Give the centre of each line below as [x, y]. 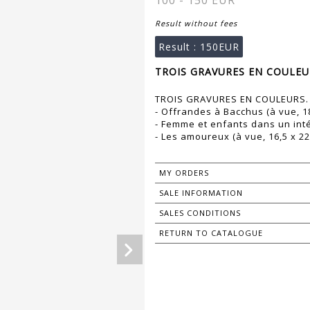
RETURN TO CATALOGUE [211, 233]
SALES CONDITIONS [200, 213]
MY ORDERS [184, 173]
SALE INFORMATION [201, 193]
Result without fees [196, 24]
